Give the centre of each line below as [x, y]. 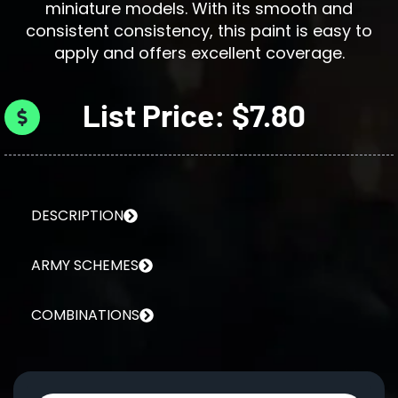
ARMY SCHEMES [85, 265]
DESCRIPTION [77, 215]
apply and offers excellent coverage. [199, 52]
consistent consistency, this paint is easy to [199, 30]
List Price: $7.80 [194, 114]
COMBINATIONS [85, 314]
